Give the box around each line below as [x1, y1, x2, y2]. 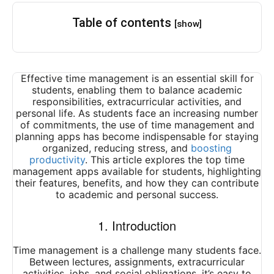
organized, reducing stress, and [42, 142, 191, 155]
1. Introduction [98, 217, 176, 235]
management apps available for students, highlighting [13, 165, 261, 178]
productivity [29, 154, 85, 166]
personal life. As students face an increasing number [16, 107, 258, 120]
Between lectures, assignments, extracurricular [29, 256, 245, 268]
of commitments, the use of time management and [20, 119, 254, 131]
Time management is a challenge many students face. [13, 244, 261, 257]
